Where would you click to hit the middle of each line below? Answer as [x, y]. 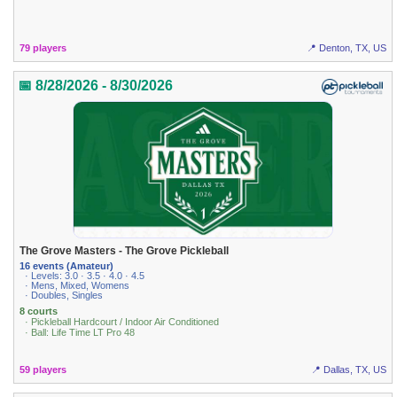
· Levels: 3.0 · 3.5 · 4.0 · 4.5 [85, 276]
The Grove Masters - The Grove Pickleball [125, 250]
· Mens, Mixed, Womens [78, 286]
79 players [43, 48]
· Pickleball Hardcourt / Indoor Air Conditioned [122, 322]
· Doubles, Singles [64, 296]
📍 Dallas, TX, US [348, 369]
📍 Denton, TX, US [346, 48]
